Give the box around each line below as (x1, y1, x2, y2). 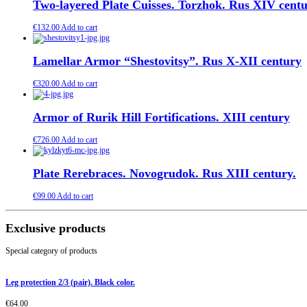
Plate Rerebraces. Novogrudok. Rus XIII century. (33, 167, 296, 181)
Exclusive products (5, 221, 106, 235)
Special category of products (5, 245, 97, 256)
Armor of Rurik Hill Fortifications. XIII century (33, 110, 290, 125)
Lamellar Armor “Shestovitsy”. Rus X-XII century (33, 54, 302, 69)
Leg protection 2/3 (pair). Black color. (5, 277, 135, 287)
